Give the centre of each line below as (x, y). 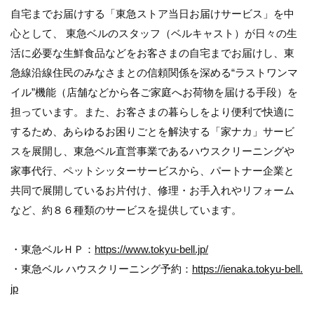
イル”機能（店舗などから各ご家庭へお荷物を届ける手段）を (154, 92)
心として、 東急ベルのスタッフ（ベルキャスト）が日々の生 (154, 33)
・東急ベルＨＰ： (53, 249)
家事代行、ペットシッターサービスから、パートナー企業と (152, 170)
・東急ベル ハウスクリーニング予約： (101, 268)
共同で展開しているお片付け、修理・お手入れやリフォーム (152, 190)
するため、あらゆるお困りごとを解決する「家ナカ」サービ (152, 131)
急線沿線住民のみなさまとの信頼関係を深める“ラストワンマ (154, 72)
